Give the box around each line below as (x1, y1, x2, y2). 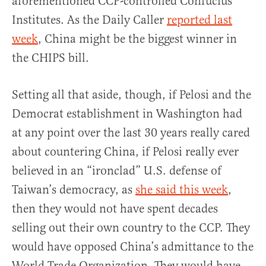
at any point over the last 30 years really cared (12, 125, 250, 141)
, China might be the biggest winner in (38, 31, 237, 47)
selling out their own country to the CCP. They (12, 220, 250, 236)
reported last (167, 12, 232, 28)
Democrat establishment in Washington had (12, 106, 242, 122)
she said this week (135, 182, 228, 198)
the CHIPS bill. (12, 50, 89, 66)
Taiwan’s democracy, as (12, 182, 135, 198)
